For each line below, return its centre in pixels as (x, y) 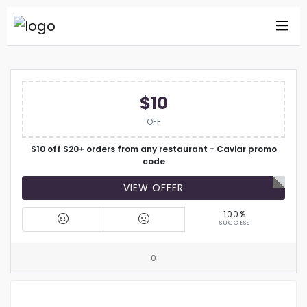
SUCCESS (235, 223)
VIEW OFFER (153, 188)
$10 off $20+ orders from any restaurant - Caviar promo (153, 149)
